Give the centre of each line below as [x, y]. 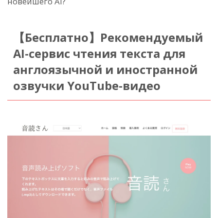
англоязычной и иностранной [105, 70]
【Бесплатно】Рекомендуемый [108, 38]
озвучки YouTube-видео [87, 86]
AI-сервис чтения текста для [99, 54]
